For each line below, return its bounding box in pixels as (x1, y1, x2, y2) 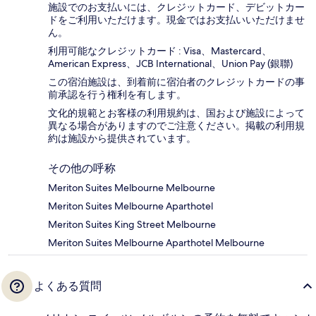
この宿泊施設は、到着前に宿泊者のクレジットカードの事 (48, 75, 305, 89)
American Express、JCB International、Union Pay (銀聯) (48, 57, 293, 71)
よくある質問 (34, 279, 102, 293)
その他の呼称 (48, 162, 116, 176)
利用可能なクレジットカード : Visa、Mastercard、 (48, 44, 272, 58)
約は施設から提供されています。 (48, 132, 196, 145)
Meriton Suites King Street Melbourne (48, 218, 216, 231)
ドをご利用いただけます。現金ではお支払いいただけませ (48, 13, 305, 27)
